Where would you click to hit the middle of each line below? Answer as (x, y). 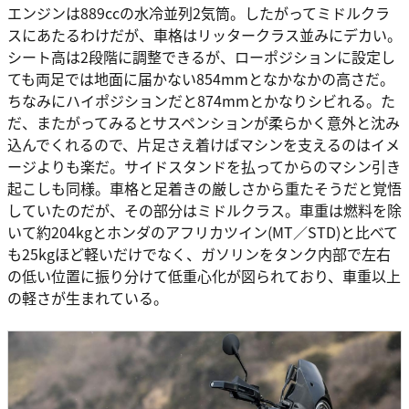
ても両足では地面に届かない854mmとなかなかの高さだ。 (201, 79)
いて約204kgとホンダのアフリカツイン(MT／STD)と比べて (203, 232)
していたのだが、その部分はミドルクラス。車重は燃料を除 (204, 210)
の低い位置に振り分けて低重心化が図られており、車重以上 (204, 276)
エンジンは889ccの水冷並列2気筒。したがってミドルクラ (199, 13)
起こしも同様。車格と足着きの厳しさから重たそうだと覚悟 (204, 189)
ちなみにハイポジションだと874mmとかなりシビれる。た (201, 101)
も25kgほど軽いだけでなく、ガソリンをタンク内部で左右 (199, 254)
